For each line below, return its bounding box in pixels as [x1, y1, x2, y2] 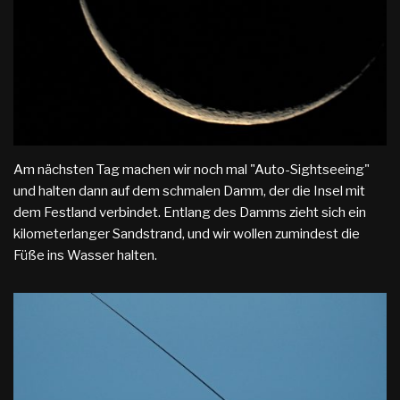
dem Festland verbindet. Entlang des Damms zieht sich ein [13, 204, 366, 221]
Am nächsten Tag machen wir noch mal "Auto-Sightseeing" [13, 161, 370, 178]
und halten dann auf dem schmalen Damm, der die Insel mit [13, 182, 365, 199]
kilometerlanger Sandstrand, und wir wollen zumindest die [13, 225, 360, 242]
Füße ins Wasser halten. [13, 246, 157, 263]
